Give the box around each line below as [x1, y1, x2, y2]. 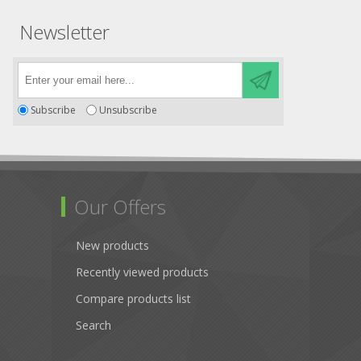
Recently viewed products [76, 264, 209, 280]
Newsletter [19, 19, 110, 45]
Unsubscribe [99, 103, 157, 118]
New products [76, 238, 149, 254]
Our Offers [74, 193, 166, 221]
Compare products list [76, 291, 191, 307]
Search [76, 317, 111, 334]
